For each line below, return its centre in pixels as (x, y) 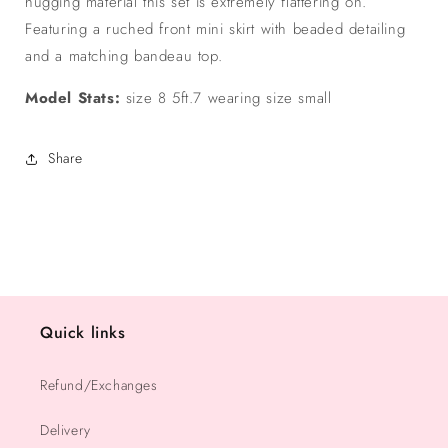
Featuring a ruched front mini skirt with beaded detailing (215, 28)
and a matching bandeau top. (126, 55)
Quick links (83, 332)
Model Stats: (75, 97)
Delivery (65, 430)
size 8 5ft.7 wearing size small (228, 97)
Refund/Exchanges (99, 385)
